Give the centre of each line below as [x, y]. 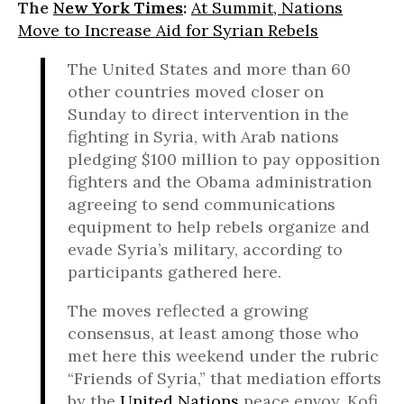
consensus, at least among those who [213, 333]
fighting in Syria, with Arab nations [203, 137]
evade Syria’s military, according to [205, 249]
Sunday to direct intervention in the [208, 114]
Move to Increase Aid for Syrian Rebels [168, 30]
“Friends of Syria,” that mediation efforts [225, 378]
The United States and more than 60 [209, 69]
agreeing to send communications [202, 204]
